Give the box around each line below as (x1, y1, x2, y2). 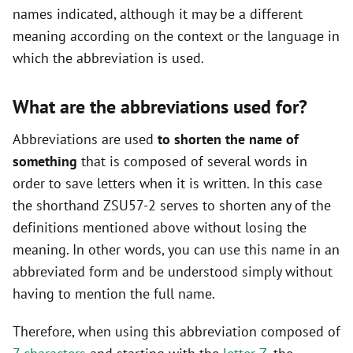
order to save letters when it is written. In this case (13, 174, 322, 193)
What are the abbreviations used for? (13, 95, 307, 120)
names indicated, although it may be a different (13, 5, 303, 24)
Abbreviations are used (13, 130, 158, 149)
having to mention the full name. (13, 284, 215, 303)
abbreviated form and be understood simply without (13, 262, 333, 281)
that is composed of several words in (77, 152, 307, 171)
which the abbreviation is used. (13, 49, 204, 68)
